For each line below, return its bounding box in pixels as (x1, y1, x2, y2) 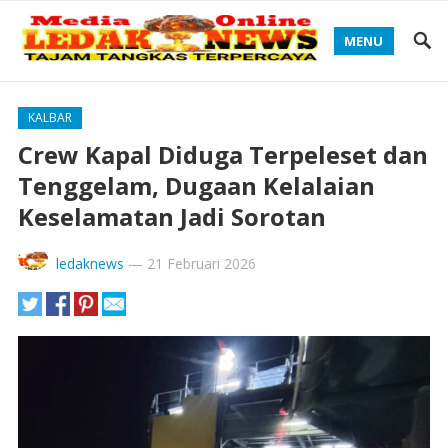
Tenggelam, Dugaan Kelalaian (17, 169, 375, 202)
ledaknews (55, 254, 124, 273)
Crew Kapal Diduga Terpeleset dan (17, 138, 428, 171)
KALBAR (27, 109, 72, 126)
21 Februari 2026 (146, 254, 256, 273)
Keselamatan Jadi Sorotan (17, 200, 326, 233)
